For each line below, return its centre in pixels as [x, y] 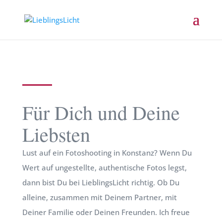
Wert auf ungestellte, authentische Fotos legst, [104, 167]
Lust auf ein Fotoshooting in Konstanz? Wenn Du [107, 153]
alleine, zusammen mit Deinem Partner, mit [99, 197]
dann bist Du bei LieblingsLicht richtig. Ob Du [101, 182]
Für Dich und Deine [101, 112]
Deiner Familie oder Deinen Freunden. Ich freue [106, 212]
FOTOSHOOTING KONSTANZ [101, 74]
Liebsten [56, 134]
